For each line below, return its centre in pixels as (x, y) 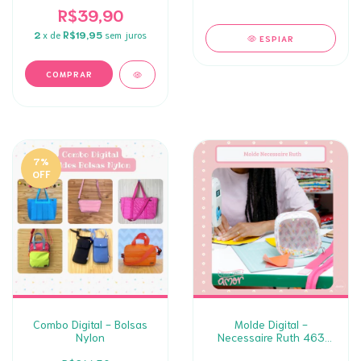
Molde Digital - (271, 324)
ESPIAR (277, 38)
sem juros (126, 34)
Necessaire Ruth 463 (271, 337)
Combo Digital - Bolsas (90, 324)
